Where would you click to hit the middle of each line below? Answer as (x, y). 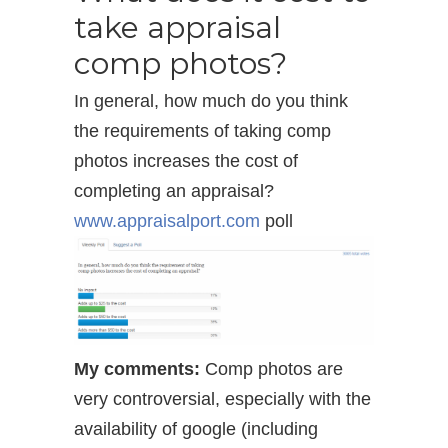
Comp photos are (271, 369)
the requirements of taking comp (202, 131)
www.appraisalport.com (167, 221)
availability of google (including (196, 429)
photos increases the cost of (186, 161)
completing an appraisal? (174, 191)
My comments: (137, 369)
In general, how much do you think (211, 101)
